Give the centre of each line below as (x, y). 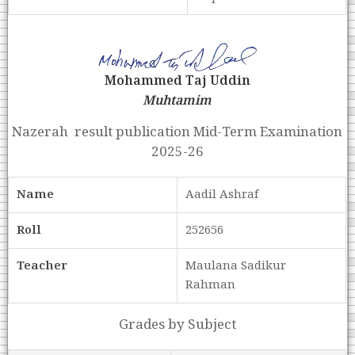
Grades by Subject (177, 325)
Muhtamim (177, 101)
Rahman (211, 286)
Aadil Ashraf (222, 195)
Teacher (42, 267)
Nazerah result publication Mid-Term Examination (177, 133)
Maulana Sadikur (236, 267)
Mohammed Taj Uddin (177, 82)
